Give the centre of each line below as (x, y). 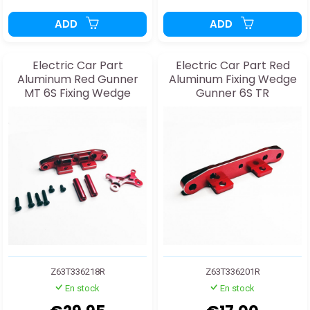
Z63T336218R (77, 272)
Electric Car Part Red (232, 66)
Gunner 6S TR (232, 93)
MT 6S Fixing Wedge (77, 93)
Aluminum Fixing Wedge (232, 80)
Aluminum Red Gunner (77, 80)
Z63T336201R (232, 272)
